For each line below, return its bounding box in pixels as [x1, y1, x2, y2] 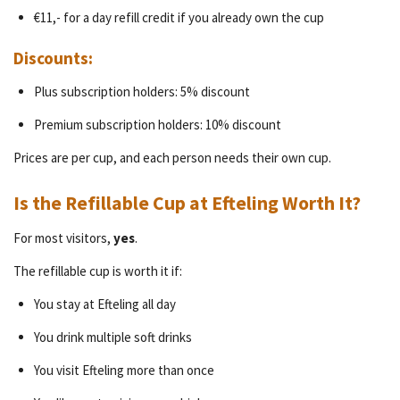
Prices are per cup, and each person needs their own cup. [13, 148, 331, 166]
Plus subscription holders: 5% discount [33, 82, 250, 100]
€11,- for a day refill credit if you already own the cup [33, 9, 324, 27]
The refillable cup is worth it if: [13, 262, 182, 280]
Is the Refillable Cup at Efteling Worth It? [13, 191, 361, 216]
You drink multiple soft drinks [33, 329, 192, 346]
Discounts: [13, 46, 93, 69]
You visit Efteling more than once [33, 362, 214, 379]
